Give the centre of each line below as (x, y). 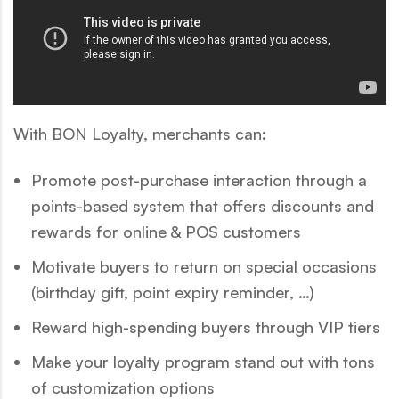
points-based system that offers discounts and (203, 205)
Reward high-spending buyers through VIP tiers (206, 326)
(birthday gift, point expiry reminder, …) (173, 292)
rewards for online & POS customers (168, 231)
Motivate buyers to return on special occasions (204, 266)
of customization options (123, 387)
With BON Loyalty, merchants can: (140, 133)
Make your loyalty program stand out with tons (203, 361)
